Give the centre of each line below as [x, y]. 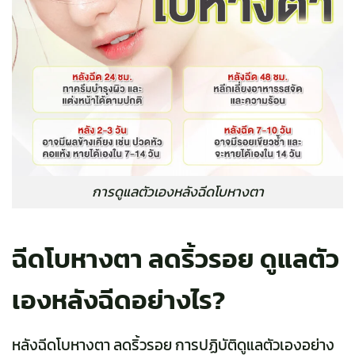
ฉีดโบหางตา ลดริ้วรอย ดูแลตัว [176, 258]
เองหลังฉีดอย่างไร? [118, 300]
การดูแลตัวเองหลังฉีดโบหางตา [177, 191]
